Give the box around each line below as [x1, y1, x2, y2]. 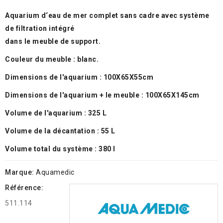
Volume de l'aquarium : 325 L [5, 109, 107, 117]
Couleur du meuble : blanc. [5, 55, 99, 63]
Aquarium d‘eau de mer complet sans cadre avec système [5, 11, 210, 19]
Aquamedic [36, 168, 75, 176]
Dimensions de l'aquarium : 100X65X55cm [5, 73, 153, 81]
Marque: [5, 168, 34, 176]
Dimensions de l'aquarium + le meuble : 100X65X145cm [5, 91, 200, 99]
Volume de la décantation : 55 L [5, 127, 115, 135]
